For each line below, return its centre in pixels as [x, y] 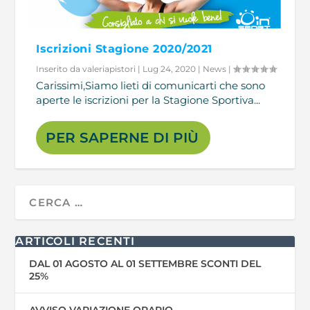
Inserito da [60, 69]
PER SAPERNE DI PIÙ [122, 137]
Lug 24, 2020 [170, 69]
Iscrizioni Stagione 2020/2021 [124, 48]
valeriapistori [109, 69]
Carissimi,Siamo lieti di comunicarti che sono [151, 85]
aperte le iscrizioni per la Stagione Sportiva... [148, 100]
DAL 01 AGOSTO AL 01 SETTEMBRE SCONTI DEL [145, 263]
